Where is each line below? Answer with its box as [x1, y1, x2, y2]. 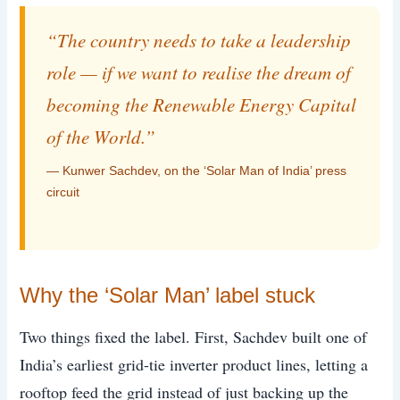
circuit [46, 184, 80, 199]
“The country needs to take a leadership [46, 27, 352, 53]
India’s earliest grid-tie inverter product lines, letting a [20, 354, 369, 376]
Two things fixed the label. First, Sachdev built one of [20, 326, 368, 348]
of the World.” [46, 123, 156, 149]
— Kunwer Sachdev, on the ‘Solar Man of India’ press [46, 162, 347, 178]
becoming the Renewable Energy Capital [46, 91, 357, 117]
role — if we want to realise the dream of [46, 59, 352, 85]
